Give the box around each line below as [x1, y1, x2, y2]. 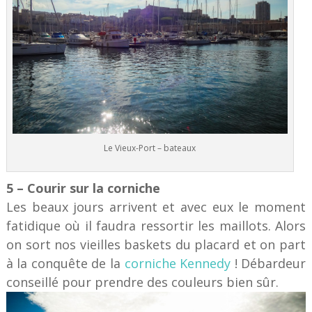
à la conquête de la [6, 254, 125, 272]
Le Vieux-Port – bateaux [104, 141, 196, 154]
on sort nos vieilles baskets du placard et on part [6, 235, 306, 253]
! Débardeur [231, 254, 306, 272]
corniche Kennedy [124, 254, 231, 272]
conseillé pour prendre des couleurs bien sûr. [6, 273, 279, 290]
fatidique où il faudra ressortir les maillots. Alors [6, 217, 306, 234]
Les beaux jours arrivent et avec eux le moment [6, 198, 306, 215]
